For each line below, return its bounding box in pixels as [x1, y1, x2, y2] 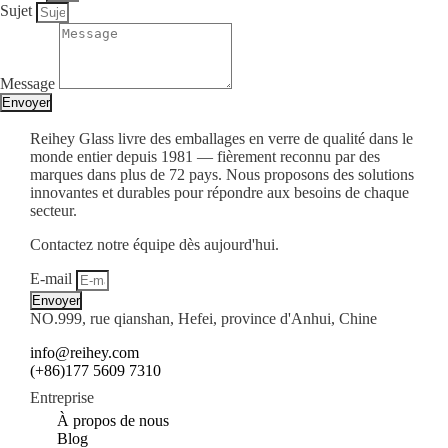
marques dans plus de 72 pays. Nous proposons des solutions [30, 165, 414, 183]
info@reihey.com [30, 343, 139, 361]
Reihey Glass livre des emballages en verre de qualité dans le [30, 129, 413, 147]
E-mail [30, 269, 76, 287]
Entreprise [30, 389, 94, 407]
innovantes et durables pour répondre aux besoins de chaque [30, 183, 409, 201]
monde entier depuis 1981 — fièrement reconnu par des [30, 147, 380, 165]
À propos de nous [57, 411, 170, 429]
